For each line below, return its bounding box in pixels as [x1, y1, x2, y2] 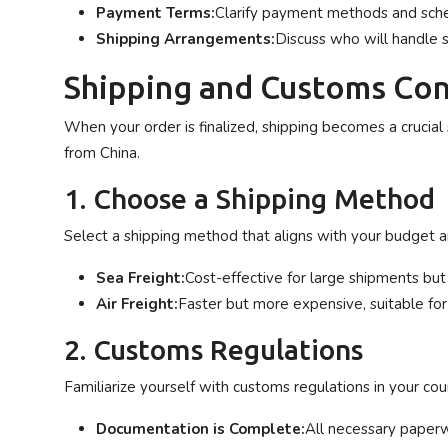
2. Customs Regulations [64, 334, 363, 365]
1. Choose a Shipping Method [64, 183, 435, 214]
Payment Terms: [96, 3, 215, 23]
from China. [64, 143, 140, 163]
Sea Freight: [96, 268, 185, 288]
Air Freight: [96, 294, 178, 314]
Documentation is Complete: [96, 419, 305, 439]
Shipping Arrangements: [96, 29, 275, 49]
